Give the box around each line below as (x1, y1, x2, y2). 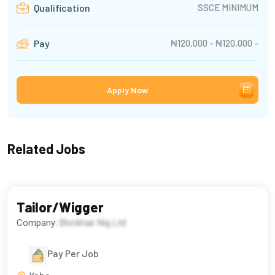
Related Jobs (7, 141, 85, 157)
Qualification (32, 2, 90, 14)
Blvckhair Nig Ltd (60, 217, 126, 229)
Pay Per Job (47, 247, 99, 260)
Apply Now (106, 85, 149, 96)
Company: (17, 217, 60, 229)
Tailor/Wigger (17, 199, 104, 215)
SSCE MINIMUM (198, 1, 258, 13)
